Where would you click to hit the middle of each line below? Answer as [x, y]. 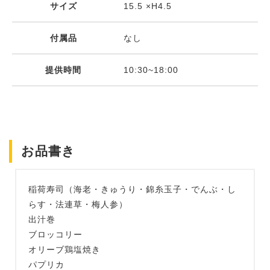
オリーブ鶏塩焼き [64, 250]
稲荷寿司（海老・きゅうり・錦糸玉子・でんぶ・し [132, 190]
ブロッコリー [55, 235]
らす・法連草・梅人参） [78, 205]
